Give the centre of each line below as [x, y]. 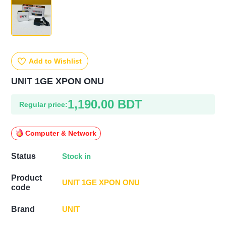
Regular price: [44, 104]
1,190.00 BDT [105, 104]
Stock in [77, 156]
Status [24, 156]
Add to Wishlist [55, 61]
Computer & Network [61, 133]
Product [27, 178]
